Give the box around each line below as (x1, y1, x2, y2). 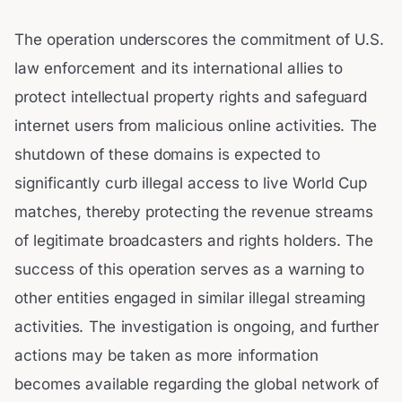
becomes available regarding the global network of (14, 375, 379, 394)
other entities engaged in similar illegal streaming (14, 289, 366, 308)
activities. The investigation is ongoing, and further (14, 318, 380, 336)
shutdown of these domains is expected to (14, 145, 320, 164)
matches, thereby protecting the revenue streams (14, 203, 373, 222)
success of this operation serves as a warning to (14, 260, 364, 279)
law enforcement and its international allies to (14, 59, 343, 78)
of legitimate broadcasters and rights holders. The (14, 232, 373, 250)
